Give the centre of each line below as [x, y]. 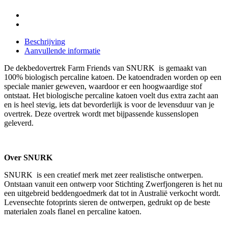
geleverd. [19, 123]
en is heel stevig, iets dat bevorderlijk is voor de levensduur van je [109, 105]
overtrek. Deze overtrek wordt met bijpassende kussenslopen [101, 114]
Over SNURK [28, 158]
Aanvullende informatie [62, 51]
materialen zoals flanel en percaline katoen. [73, 212]
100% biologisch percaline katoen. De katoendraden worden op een [113, 77]
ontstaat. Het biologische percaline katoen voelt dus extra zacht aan [111, 96]
